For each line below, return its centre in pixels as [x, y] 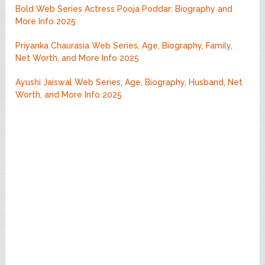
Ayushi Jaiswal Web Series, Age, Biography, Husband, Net [129, 82]
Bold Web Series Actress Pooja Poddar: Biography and [124, 9]
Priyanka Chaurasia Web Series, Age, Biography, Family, [124, 45]
